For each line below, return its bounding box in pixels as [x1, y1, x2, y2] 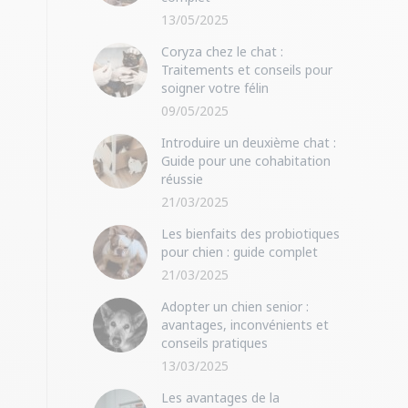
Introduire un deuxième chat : [161, 134, 336, 151]
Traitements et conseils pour [161, 61, 332, 78]
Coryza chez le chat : [161, 43, 283, 60]
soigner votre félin [161, 79, 269, 97]
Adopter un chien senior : [161, 298, 309, 315]
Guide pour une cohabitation [161, 152, 331, 169]
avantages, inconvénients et [161, 316, 329, 333]
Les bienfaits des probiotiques [161, 225, 340, 242]
